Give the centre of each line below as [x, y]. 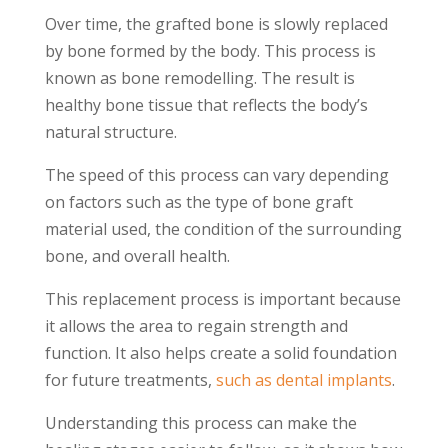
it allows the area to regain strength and [196, 325]
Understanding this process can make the [200, 422]
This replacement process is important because [222, 298]
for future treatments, [128, 379]
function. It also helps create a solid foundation [220, 352]
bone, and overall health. [137, 255]
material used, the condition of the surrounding [223, 228]
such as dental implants [303, 379]
